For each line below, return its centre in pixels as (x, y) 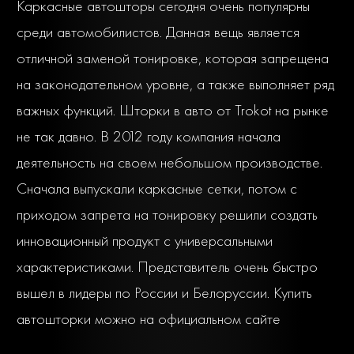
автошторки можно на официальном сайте (149, 318)
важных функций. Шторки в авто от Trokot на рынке (173, 110)
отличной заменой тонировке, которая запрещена (173, 58)
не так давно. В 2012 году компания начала (149, 136)
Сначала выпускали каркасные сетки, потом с (157, 188)
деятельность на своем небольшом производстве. (169, 162)
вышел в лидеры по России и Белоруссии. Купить (164, 292)
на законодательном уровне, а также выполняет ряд (175, 84)
